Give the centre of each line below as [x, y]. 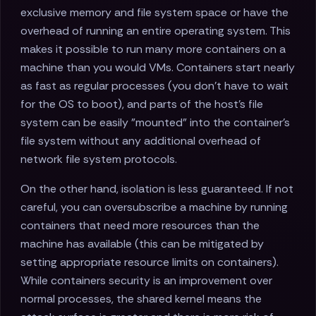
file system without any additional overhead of [141, 141]
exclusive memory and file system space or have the [154, 13]
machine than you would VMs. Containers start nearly [158, 68]
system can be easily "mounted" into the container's [155, 123]
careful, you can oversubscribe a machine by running [154, 207]
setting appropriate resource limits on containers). [150, 262]
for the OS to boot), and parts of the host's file [142, 104]
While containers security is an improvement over [146, 281]
